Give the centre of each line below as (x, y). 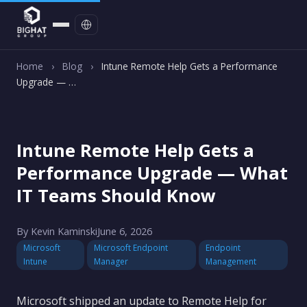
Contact (153, 22)
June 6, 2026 (125, 231)
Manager (111, 261)
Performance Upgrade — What (152, 173)
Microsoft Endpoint (131, 248)
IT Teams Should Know (116, 196)
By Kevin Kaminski (57, 231)
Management (231, 261)
